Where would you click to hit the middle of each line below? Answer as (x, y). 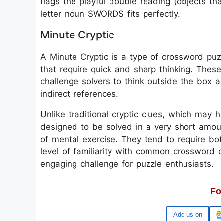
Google (192, 214)
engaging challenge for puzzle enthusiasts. (127, 164)
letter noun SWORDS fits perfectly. (110, 14)
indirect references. (79, 94)
